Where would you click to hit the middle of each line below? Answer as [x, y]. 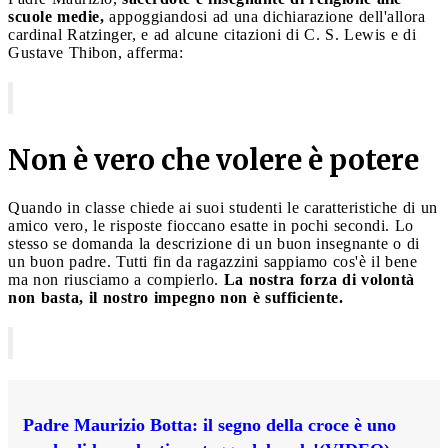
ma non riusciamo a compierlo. [116, 279]
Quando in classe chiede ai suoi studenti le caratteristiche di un [223, 207]
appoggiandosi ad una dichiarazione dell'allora [264, 16]
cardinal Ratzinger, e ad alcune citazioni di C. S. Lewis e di [212, 34]
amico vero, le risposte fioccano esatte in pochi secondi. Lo [211, 225]
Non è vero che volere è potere [213, 159]
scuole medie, [56, 16]
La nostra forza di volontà [319, 279]
